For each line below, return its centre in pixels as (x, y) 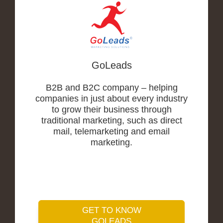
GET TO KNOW (111, 211)
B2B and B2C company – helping (111, 88)
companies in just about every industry (111, 99)
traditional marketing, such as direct (111, 121)
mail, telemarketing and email (111, 132)
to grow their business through (111, 110)
